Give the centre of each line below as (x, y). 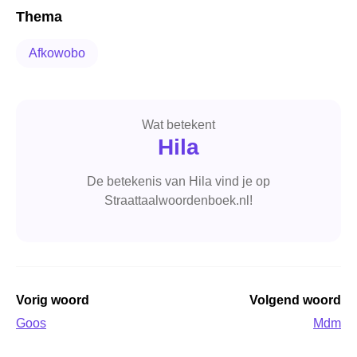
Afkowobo (57, 53)
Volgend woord (295, 300)
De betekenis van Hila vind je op (178, 181)
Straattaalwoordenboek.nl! (178, 200)
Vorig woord (53, 300)
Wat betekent (178, 124)
